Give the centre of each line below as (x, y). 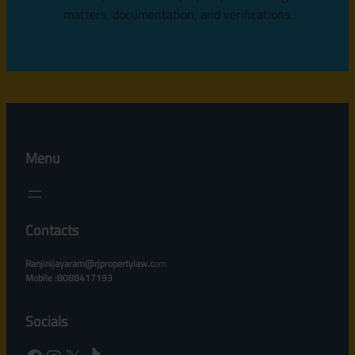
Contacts (52, 230)
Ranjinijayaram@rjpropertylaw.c (90, 263)
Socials (46, 321)
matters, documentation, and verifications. (177, 14)
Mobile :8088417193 (69, 277)
